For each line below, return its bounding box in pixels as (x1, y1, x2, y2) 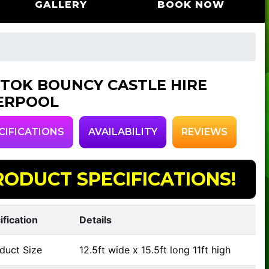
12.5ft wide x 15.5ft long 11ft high (79, 244, 231, 256)
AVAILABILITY (88, 126, 157, 138)
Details (79, 214, 112, 226)
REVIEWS (181, 126, 228, 138)
